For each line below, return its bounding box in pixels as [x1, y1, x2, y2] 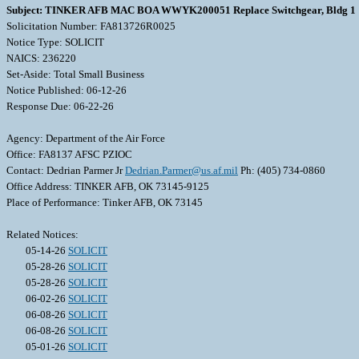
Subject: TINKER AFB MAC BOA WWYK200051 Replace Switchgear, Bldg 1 [6, 4, 356, 17]
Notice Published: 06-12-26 [6, 84, 127, 97]
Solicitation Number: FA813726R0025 [6, 20, 175, 33]
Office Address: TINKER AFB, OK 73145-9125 [6, 180, 209, 193]
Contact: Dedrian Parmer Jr [6, 164, 125, 177]
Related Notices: [6, 228, 79, 241]
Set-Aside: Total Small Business [6, 68, 144, 81]
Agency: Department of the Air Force [6, 132, 165, 145]
